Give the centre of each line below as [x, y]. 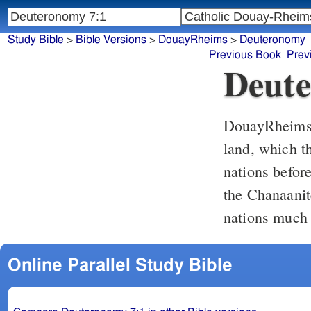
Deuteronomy [272, 40]
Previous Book [245, 55]
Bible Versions [111, 40]
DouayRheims [193, 40]
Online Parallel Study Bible [120, 265]
